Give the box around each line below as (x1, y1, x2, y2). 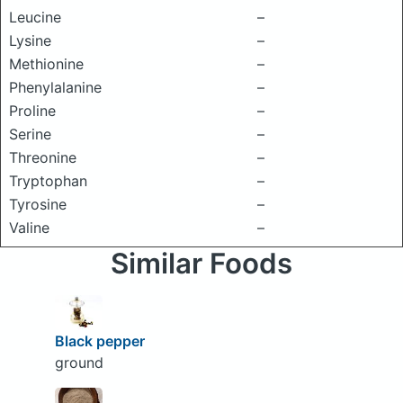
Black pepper (54, 332, 145, 351)
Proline (9, 102, 56, 120)
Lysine (9, 31, 51, 49)
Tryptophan (9, 172, 87, 190)
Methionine (9, 55, 84, 73)
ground (54, 354, 103, 372)
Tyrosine (9, 195, 67, 213)
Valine (9, 219, 49, 237)
